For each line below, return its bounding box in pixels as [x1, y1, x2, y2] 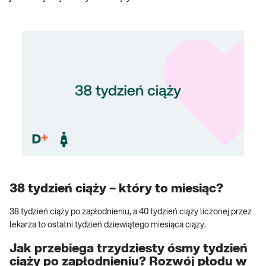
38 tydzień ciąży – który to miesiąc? [9, 182, 223, 195]
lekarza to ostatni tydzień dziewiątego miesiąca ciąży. [9, 221, 206, 230]
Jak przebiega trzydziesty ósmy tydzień [9, 242, 248, 255]
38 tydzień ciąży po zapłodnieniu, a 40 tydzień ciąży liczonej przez [9, 208, 252, 217]
